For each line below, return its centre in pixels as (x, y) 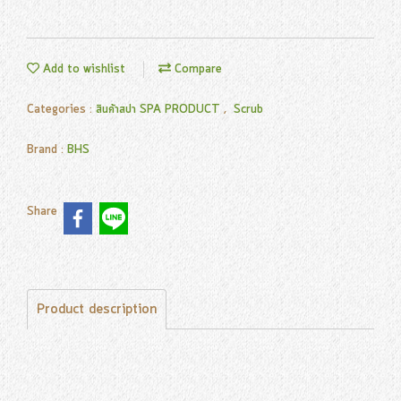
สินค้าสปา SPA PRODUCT (160, 110)
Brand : (47, 150)
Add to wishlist (82, 69)
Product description (97, 309)
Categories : (61, 110)
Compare (196, 69)
